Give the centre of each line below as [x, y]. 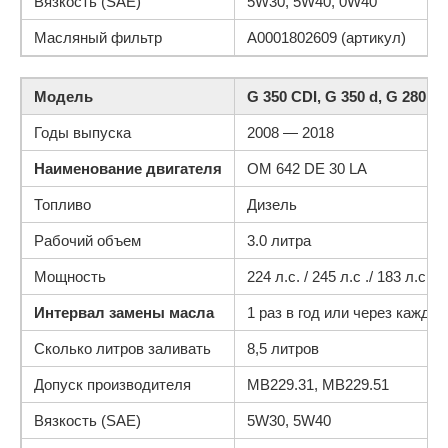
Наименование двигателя [128, 168]
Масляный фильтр [98, 37]
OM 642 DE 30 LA [307, 168]
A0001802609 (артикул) [326, 37]
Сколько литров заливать [122, 348]
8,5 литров [283, 348]
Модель [63, 96]
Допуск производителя [112, 384]
